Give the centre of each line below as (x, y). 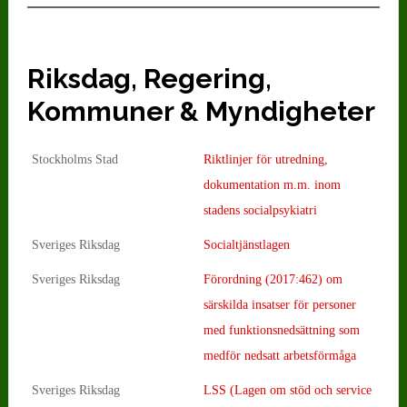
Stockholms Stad (74, 159)
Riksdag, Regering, (149, 78)
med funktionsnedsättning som (281, 330)
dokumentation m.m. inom (272, 184)
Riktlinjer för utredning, (265, 159)
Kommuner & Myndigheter (201, 111)
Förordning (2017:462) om (273, 279)
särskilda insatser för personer (279, 304)
